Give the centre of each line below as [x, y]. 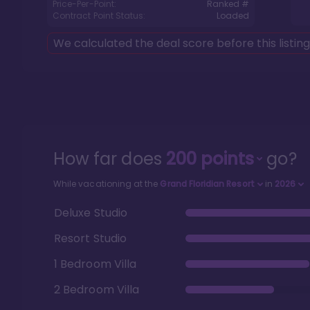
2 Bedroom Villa [97, 289]
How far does [110, 159]
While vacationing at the [107, 184]
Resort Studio [90, 238]
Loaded [232, 16]
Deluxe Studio [91, 212]
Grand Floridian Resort [207, 184]
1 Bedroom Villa [95, 264]
